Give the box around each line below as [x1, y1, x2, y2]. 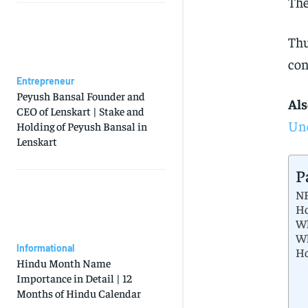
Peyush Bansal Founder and [16, 89, 145, 103]
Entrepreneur [16, 75, 74, 87]
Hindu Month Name [16, 256, 111, 270]
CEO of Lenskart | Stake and [16, 104, 144, 118]
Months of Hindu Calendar [16, 286, 141, 300]
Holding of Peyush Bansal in [16, 119, 147, 133]
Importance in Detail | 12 [16, 271, 132, 285]
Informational [16, 242, 74, 254]
